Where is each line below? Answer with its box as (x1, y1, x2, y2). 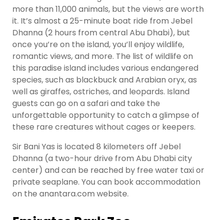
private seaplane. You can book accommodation (12, 176, 200, 188)
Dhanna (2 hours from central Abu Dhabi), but (12, 27, 190, 39)
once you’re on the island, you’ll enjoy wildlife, (12, 39, 184, 51)
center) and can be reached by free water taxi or (12, 165, 204, 176)
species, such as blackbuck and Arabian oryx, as (12, 74, 197, 86)
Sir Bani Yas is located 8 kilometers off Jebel (12, 141, 181, 153)
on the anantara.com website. (12, 188, 129, 200)
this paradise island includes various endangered (12, 62, 198, 74)
